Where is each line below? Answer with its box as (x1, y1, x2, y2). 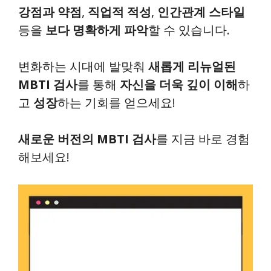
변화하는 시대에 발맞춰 (18, 58, 148, 74)
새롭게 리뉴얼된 (148, 58, 236, 74)
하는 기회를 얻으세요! (57, 94, 175, 111)
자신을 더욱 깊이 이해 (120, 76, 238, 93)
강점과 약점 (18, 4, 82, 20)
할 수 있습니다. (148, 22, 230, 38)
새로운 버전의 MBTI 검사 (18, 131, 156, 147)
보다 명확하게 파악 (45, 22, 148, 38)
